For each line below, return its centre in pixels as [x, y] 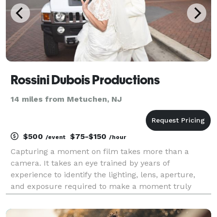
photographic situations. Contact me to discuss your [108, 209]
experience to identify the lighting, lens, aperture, [103, 174]
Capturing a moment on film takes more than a [100, 151]
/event [55, 137]
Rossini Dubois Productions [85, 80]
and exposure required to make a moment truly [101, 186]
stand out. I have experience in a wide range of [98, 198]
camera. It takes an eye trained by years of [90, 163]
